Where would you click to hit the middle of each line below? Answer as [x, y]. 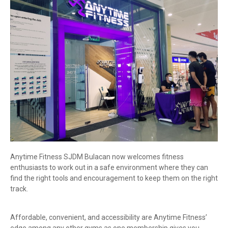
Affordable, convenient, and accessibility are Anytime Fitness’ [109, 217]
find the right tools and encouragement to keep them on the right [114, 178]
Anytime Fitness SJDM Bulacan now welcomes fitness [97, 156]
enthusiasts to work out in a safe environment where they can [109, 167]
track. [19, 189]
